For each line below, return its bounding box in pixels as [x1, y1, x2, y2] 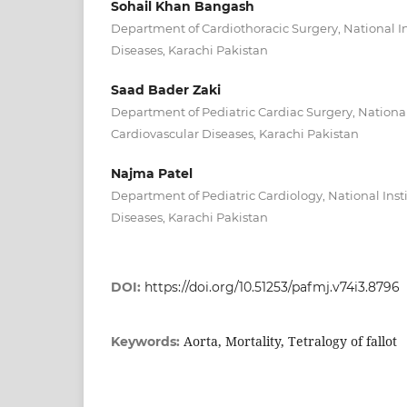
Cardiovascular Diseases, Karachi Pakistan [111, 125, 359, 141]
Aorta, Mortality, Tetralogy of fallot [184, 333, 397, 350]
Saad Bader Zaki [111, 81, 221, 98]
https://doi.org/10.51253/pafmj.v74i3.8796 [144, 279, 400, 295]
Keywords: [111, 333, 184, 350]
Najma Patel [111, 164, 193, 182]
